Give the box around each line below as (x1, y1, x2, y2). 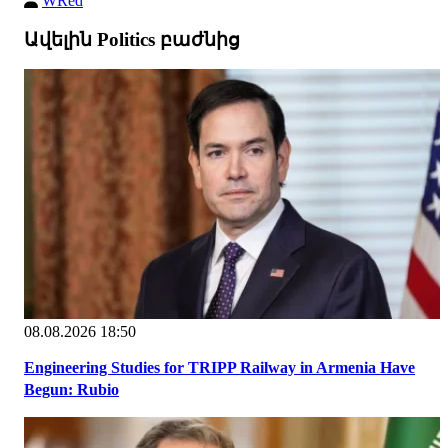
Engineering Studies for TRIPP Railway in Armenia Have (24, 359, 415, 377)
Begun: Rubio (24, 381, 119, 399)
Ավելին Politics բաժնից (24, 28, 240, 50)
